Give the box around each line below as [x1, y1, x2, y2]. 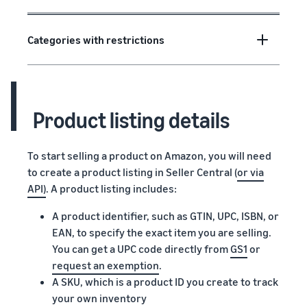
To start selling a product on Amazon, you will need [27, 148, 271, 162]
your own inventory [52, 291, 147, 305]
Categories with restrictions [27, 32, 164, 47]
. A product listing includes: [46, 181, 177, 195]
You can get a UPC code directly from [52, 241, 230, 256]
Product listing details [33, 106, 230, 133]
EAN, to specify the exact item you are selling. [52, 225, 271, 239]
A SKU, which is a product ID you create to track [52, 274, 278, 288]
